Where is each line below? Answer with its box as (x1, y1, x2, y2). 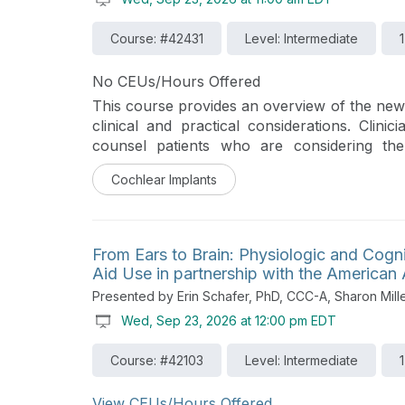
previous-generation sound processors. (92, 155, 364, 174)
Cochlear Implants (111, 172, 217, 188)
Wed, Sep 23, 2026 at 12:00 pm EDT (121, 313, 336, 329)
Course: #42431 (110, 30, 203, 46)
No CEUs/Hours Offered (92, 71, 260, 90)
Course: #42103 (110, 353, 203, 369)
